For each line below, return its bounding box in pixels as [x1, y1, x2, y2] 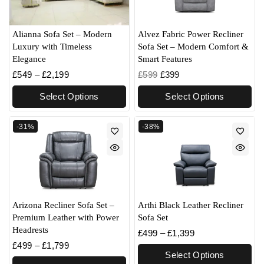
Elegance [12, 54, 46, 64]
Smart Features [138, 54, 192, 64]
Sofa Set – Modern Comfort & [138, 42, 249, 52]
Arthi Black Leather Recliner [138, 200, 243, 210]
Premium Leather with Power [12, 213, 119, 223]
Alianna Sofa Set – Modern [12, 29, 112, 39]
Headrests [12, 225, 48, 235]
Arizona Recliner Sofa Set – [12, 200, 114, 210]
